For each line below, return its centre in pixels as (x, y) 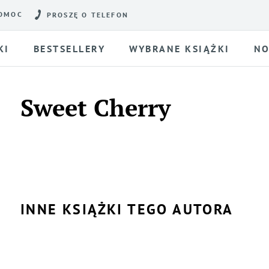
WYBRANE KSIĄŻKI (180, 48)
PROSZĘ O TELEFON (88, 15)
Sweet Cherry (95, 107)
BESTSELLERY (69, 48)
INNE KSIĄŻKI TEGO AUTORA (127, 209)
